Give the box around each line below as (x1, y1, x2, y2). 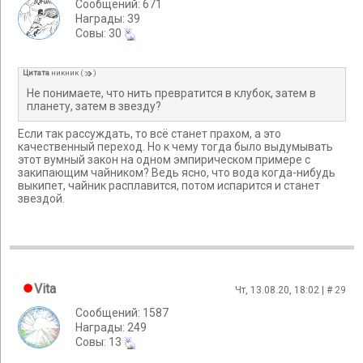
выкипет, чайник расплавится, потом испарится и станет (18, 178, 320, 192)
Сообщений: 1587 (75, 306, 169, 319)
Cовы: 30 (75, 27, 124, 40)
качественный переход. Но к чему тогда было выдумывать (18, 139, 333, 153)
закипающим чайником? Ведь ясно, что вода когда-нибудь (18, 165, 335, 179)
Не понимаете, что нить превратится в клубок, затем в (27, 86, 316, 100)
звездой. (18, 191, 65, 205)
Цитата (23, 68, 49, 78)
